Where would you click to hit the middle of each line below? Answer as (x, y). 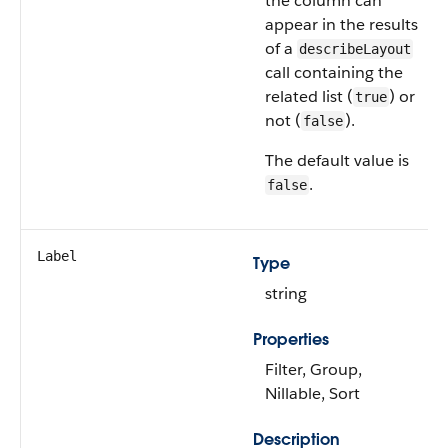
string (286, 293)
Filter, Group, (313, 369)
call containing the (334, 72)
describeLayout (355, 49)
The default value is (337, 160)
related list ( (309, 96)
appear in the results (341, 24)
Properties (291, 339)
